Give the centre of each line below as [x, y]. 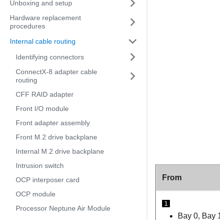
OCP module [36, 194]
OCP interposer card [48, 180]
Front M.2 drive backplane [56, 137]
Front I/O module [42, 109]
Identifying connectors [50, 57]
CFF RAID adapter [45, 94]
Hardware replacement [45, 18]
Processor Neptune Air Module [63, 208]
